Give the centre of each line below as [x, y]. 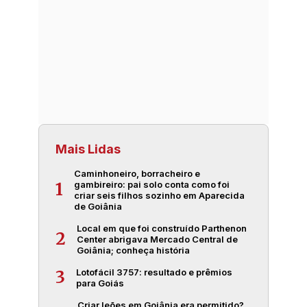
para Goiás [100, 283]
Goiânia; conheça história [133, 250]
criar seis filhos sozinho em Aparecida [159, 195]
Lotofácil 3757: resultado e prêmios [154, 272]
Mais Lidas [88, 149]
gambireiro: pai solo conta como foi [152, 184]
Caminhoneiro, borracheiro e [137, 173]
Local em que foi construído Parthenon [162, 228]
